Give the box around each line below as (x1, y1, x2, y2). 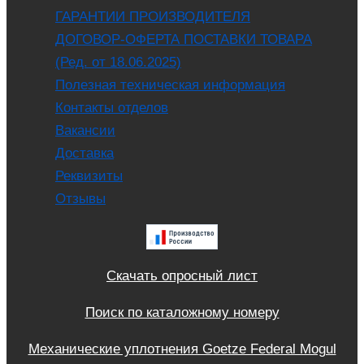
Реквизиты (55, 168, 123, 184)
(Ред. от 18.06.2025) (55, 54, 181, 70)
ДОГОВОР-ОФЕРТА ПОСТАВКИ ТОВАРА (55, 32, 312, 47)
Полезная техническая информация (55, 77, 285, 93)
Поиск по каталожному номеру (84, 305, 279, 320)
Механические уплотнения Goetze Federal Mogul (28, 341, 336, 357)
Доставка (55, 145, 114, 161)
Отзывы (55, 191, 106, 206)
